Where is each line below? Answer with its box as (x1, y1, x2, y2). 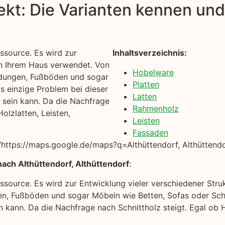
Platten (133, 79, 159, 89)
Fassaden (133, 127, 168, 138)
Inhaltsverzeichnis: (113, 48, 187, 58)
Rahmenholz (133, 103, 179, 114)
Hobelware (133, 67, 174, 77)
